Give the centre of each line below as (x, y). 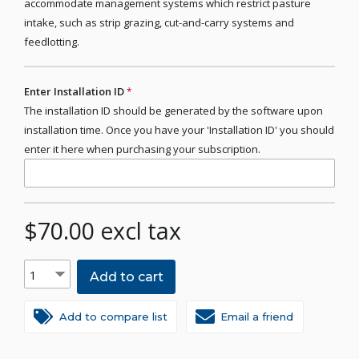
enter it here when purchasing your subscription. (142, 149)
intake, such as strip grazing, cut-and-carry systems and (159, 23)
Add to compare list (113, 317)
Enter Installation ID (75, 92)
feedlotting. (52, 42)
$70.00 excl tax (103, 231)
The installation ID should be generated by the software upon (173, 111)
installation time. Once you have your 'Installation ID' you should (179, 130)
